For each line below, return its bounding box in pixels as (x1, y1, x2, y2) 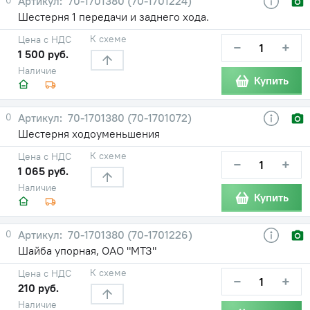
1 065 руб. (18, 163, 69, 178)
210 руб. (18, 280, 59, 295)
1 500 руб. (18, 46, 69, 61)
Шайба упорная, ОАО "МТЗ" (18, 243, 156, 257)
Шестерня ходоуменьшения (18, 126, 160, 140)
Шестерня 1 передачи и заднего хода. (18, 9, 209, 24)
